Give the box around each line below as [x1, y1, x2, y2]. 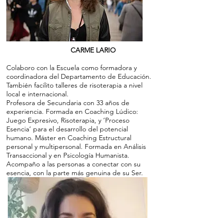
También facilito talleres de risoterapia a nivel [6, 80, 143, 90]
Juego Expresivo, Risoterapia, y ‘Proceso [6, 115, 129, 125]
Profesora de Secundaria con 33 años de [6, 98, 129, 107]
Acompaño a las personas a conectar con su [6, 159, 141, 168]
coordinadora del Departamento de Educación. [6, 72, 151, 81]
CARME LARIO [71, 45, 116, 54]
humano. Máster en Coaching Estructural [6, 133, 131, 142]
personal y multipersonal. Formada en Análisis [6, 142, 146, 151]
